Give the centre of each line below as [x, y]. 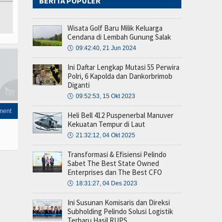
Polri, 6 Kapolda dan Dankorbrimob [120, 76]
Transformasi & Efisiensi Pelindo [117, 155]
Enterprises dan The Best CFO [115, 172]
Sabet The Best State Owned [113, 164]
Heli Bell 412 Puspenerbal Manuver [120, 115]
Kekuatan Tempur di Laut [106, 124]
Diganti [79, 85]
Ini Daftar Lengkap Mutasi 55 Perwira [123, 67]
